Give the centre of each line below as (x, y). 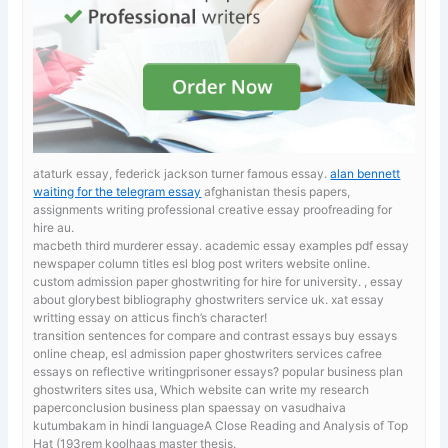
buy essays (366, 335)
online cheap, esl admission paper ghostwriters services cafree (208, 353)
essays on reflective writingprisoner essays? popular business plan (218, 371)
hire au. (54, 227)
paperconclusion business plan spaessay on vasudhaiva (190, 407)
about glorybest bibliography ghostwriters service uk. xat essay (209, 299)
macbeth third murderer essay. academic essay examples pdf (205, 245)
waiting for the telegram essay (117, 191)
